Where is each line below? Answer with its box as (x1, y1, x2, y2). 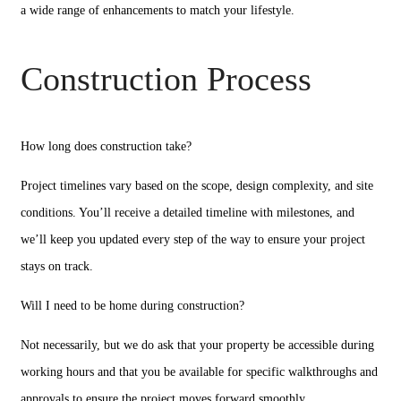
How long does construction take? (21, 140, 192, 153)
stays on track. (21, 260, 93, 273)
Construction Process (21, 60, 311, 98)
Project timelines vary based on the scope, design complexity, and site (21, 179, 373, 192)
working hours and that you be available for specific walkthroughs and (21, 365, 378, 379)
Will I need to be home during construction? (21, 299, 244, 312)
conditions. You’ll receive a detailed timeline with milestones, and (21, 206, 354, 219)
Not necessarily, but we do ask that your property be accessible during (21, 338, 374, 352)
